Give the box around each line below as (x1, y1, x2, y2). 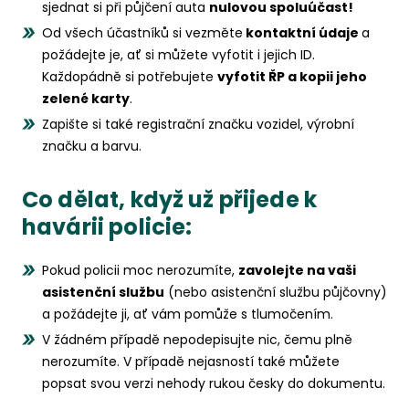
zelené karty (42, 89, 130, 108)
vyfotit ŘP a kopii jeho (217, 68, 367, 86)
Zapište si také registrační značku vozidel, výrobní (42, 115, 354, 133)
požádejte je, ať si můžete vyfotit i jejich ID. (42, 46, 315, 64)
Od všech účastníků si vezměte (42, 24, 243, 42)
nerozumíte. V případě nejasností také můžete (42, 352, 340, 371)
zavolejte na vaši (238, 261, 356, 279)
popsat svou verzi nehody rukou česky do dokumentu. (42, 374, 385, 393)
